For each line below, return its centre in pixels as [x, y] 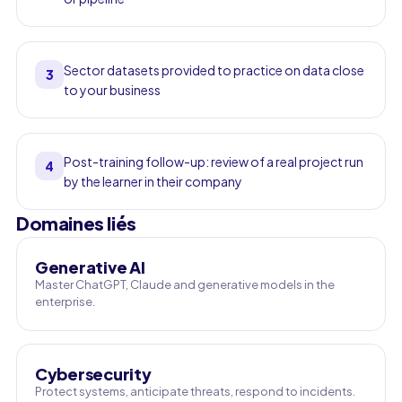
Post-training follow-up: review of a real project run [214, 162]
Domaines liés [76, 223]
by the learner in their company [153, 181]
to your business [112, 90]
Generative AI [90, 267]
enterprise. [65, 301]
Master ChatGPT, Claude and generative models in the [185, 284]
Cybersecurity [93, 374]
